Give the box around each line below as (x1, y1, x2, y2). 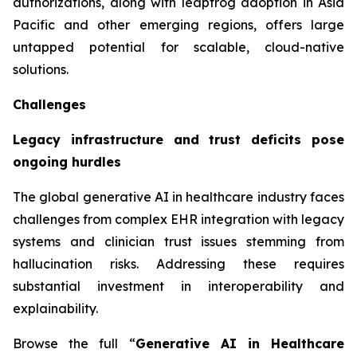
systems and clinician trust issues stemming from (13, 233, 344, 249)
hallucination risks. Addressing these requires (13, 255, 344, 272)
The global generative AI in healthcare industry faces (13, 188, 344, 205)
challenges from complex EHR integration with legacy (13, 210, 344, 227)
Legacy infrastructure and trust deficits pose (13, 131, 344, 147)
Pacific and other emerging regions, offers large (13, 16, 344, 33)
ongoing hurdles (13, 153, 121, 170)
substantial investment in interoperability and (13, 277, 344, 294)
